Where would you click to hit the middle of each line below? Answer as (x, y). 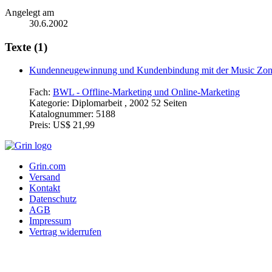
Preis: (41, 125)
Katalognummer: (63, 114)
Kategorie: (50, 103)
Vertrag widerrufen (65, 232)
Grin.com (47, 166)
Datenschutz (53, 199)
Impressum (50, 221)
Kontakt (45, 188)
